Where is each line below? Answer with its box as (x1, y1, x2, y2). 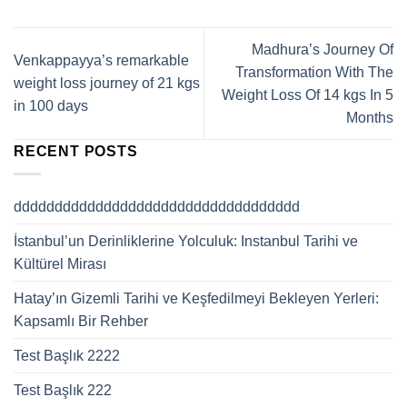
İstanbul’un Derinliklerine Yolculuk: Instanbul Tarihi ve (14, 233, 358, 249)
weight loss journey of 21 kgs (14, 75, 200, 92)
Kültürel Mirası (14, 255, 106, 272)
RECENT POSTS (14, 144, 138, 160)
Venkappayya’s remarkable (14, 53, 189, 69)
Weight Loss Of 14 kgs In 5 (222, 86, 393, 103)
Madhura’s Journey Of (252, 41, 393, 57)
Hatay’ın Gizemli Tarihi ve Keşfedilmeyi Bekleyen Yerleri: (14, 290, 379, 306)
